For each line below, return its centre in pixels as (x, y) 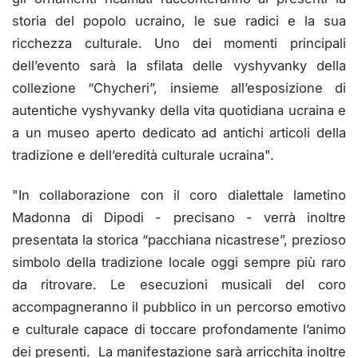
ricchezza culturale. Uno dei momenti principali (179, 44)
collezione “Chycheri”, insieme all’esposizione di (179, 88)
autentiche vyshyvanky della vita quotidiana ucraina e (179, 111)
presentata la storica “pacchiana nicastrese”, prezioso (179, 239)
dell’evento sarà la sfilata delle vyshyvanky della (179, 66)
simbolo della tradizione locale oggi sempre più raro (179, 262)
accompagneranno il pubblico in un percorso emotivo (179, 306)
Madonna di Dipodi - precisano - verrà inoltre (179, 217)
